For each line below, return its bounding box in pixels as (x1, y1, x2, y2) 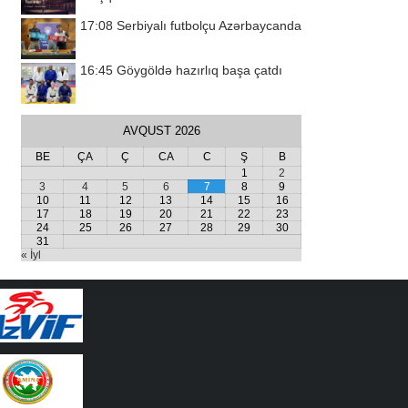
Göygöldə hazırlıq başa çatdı (117, 63, 282, 77)
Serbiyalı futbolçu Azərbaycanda (117, 18, 301, 33)
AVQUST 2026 (122, 124, 200, 138)
